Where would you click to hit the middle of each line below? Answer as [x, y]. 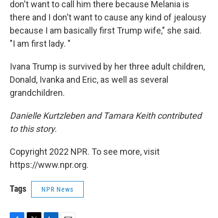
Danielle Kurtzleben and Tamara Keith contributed [106, 116]
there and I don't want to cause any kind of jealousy [108, 17]
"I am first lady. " [40, 44]
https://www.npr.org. [49, 165]
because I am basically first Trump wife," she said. [106, 30]
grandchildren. [37, 93]
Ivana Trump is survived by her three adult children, [107, 66]
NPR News [57, 189]
